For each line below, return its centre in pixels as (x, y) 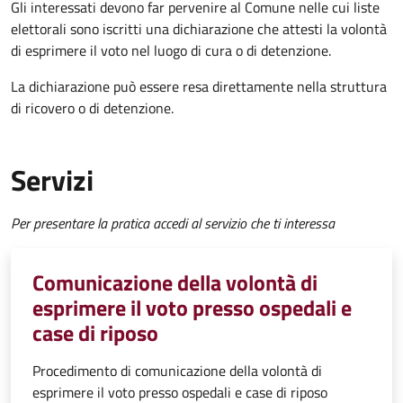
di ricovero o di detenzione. (92, 108)
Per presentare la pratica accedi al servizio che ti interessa (173, 224)
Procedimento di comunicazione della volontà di (177, 371)
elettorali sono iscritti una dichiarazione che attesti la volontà (199, 29)
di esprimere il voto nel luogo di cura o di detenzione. (173, 51)
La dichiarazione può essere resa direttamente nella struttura (199, 87)
